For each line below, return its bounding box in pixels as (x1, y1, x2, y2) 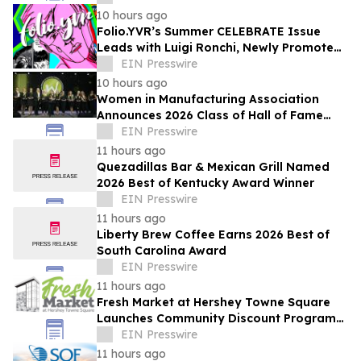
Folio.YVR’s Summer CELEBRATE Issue (97, 24, 321, 39)
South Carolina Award (97, 243, 226, 259)
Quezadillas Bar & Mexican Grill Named (97, 160, 330, 175)
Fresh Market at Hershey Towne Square (97, 295, 330, 310)
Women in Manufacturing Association (97, 92, 319, 107)
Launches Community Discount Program (97, 311, 336, 326)
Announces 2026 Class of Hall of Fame (97, 108, 323, 123)
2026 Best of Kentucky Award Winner (97, 176, 314, 191)
